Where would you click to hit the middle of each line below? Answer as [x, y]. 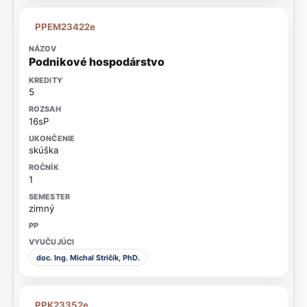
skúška [44, 150]
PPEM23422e [65, 26]
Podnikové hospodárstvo [96, 61]
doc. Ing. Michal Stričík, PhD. [88, 257]
